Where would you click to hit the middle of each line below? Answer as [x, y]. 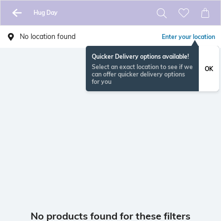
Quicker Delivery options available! [140, 56]
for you [102, 82]
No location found [48, 37]
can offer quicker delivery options [138, 74]
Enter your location [188, 37]
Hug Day [45, 13]
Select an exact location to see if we [142, 67]
